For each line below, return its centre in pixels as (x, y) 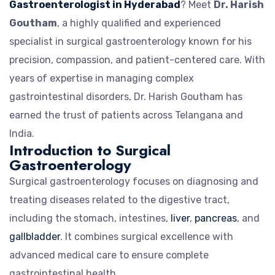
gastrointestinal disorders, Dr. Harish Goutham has (126, 96)
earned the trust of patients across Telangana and (126, 115)
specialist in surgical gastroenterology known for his (130, 41)
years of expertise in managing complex (102, 78)
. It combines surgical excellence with (147, 236)
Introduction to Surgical (90, 150)
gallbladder (35, 236)
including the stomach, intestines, (90, 218)
